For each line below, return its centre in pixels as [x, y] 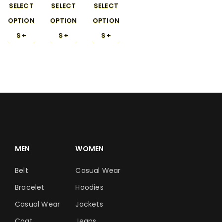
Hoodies [89, 187]
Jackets [89, 204]
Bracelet [30, 187]
